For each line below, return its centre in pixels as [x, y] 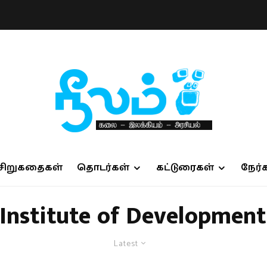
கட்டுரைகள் [185, 168]
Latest [126, 244]
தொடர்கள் [103, 168]
